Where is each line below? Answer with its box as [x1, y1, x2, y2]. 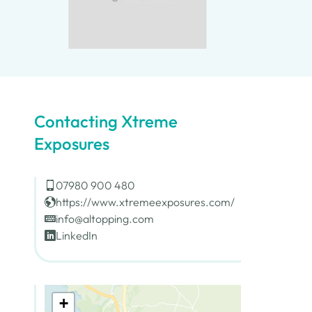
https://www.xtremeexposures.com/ [55, 194, 235, 209]
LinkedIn [55, 228, 97, 242]
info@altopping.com [55, 211, 154, 226]
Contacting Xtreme [33, 110, 178, 132]
